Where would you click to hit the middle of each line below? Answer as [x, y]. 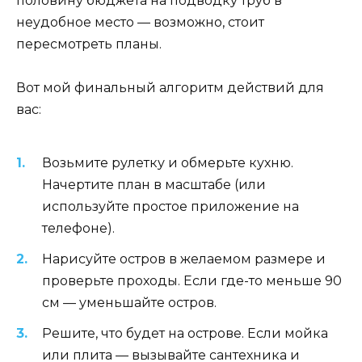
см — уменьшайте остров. [129, 303]
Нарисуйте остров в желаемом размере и [184, 259]
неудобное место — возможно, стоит [140, 23]
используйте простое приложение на [170, 206]
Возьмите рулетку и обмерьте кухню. [168, 162]
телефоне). [78, 228]
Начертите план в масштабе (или [154, 184]
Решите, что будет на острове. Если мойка [185, 334]
